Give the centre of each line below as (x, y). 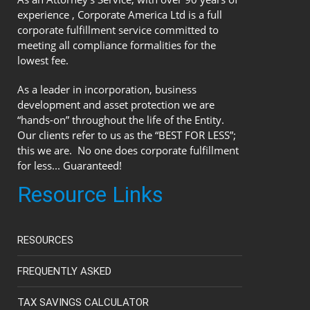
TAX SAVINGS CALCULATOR (83, 302)
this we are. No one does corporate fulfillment (128, 150)
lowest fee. (43, 60)
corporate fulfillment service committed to (118, 29)
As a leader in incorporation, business (107, 89)
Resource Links (90, 194)
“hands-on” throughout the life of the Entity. (121, 119)
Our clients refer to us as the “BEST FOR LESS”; (127, 135)
